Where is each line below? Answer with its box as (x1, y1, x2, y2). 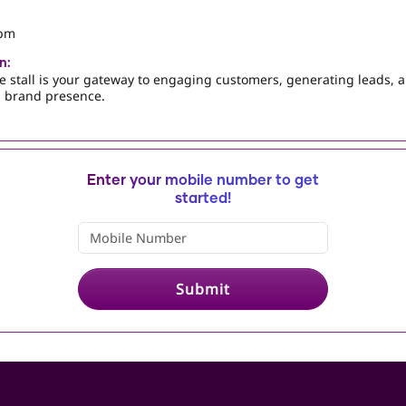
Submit (176, 278, 230, 299)
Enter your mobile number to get (87, 172, 319, 188)
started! (175, 190, 231, 206)
